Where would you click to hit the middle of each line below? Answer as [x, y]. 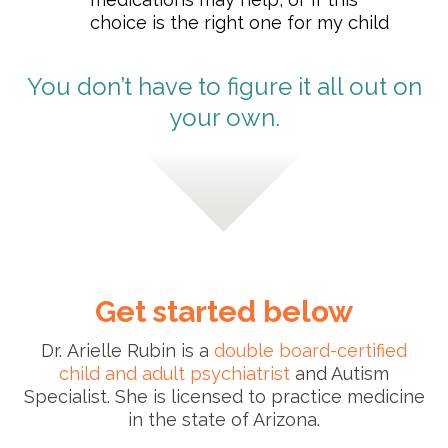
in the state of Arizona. [224, 419]
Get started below [224, 311]
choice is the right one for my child [239, 22]
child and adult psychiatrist [174, 373]
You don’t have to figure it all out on [224, 86]
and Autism [339, 373]
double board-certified [310, 350]
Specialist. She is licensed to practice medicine [224, 396]
